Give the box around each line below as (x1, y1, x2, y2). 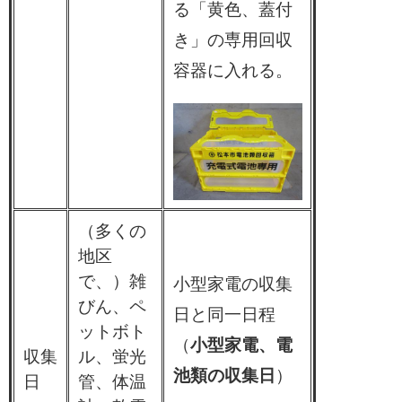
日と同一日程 (172, 305, 275, 325)
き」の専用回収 (172, 31, 293, 50)
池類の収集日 (172, 366, 275, 386)
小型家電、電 (189, 336, 293, 355)
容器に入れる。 (172, 61, 293, 81)
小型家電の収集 (172, 275, 293, 294)
